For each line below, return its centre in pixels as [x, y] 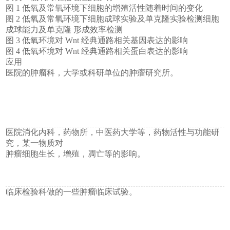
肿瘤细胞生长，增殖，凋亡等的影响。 [76, 154]
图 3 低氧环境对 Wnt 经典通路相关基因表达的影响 [97, 40]
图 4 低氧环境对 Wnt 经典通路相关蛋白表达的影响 [97, 51]
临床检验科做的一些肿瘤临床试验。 [72, 191]
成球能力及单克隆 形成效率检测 [64, 29]
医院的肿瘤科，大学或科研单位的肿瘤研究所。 [92, 72]
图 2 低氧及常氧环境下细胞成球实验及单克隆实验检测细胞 [113, 18]
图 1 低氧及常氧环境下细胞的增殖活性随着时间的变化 [104, 8]
